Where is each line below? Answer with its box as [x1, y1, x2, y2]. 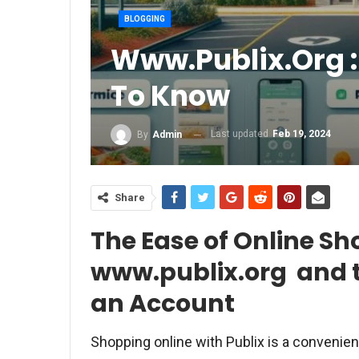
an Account [91, 287, 235, 321]
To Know [111, 76, 230, 116]
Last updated [211, 128, 271, 140]
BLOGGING [124, 14, 165, 24]
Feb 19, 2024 [272, 128, 331, 140]
